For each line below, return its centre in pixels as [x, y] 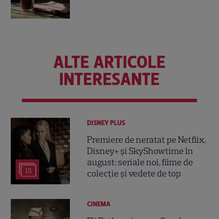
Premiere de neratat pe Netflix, [147, 140]
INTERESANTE [109, 79]
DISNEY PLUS [106, 123]
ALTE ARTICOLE [109, 62]
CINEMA [99, 204]
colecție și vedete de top [134, 174]
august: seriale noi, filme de [140, 163]
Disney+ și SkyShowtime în [140, 151]
